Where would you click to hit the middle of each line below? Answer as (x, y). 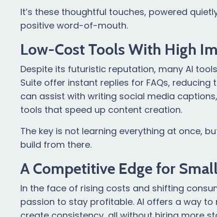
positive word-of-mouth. (74, 26)
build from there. (56, 145)
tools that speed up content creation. (101, 110)
